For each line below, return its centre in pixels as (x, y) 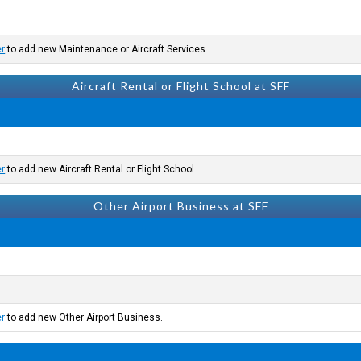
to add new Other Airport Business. (84, 317)
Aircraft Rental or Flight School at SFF (180, 86)
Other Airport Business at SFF (180, 206)
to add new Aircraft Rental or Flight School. (101, 169)
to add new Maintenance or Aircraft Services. (107, 49)
